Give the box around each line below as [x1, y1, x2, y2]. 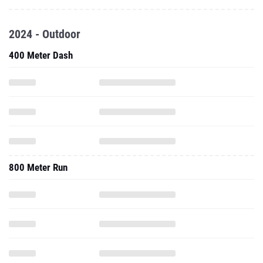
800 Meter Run [9, 161, 68, 173]
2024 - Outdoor [9, 27, 80, 41]
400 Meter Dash [9, 49, 73, 61]
